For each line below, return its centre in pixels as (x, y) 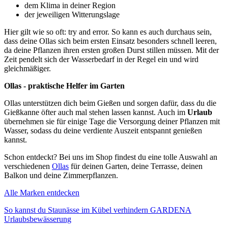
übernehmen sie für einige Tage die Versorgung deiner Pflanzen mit (112, 121)
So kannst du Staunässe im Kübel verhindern (76, 210)
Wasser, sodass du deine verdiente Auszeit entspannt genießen (103, 130)
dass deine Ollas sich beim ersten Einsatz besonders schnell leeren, (110, 41)
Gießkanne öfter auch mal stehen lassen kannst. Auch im (96, 112)
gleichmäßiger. (27, 68)
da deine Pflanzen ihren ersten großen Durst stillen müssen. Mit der (111, 50)
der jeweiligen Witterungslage (72, 14)
